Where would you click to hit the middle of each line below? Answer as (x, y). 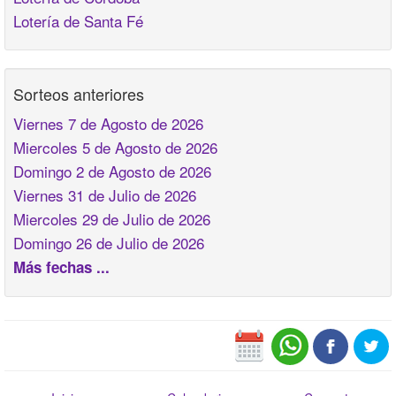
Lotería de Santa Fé (78, 21)
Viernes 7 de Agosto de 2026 (108, 123)
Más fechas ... (61, 267)
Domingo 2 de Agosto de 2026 (112, 171)
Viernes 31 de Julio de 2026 (105, 195)
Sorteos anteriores (79, 94)
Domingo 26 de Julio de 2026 (109, 243)
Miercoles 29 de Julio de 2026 (112, 219)
